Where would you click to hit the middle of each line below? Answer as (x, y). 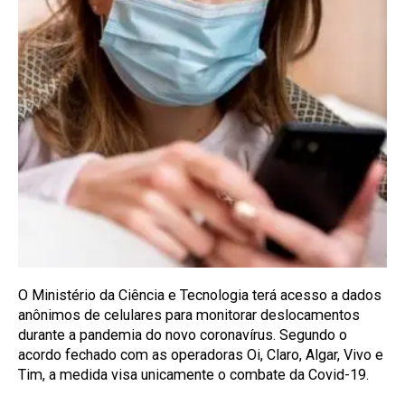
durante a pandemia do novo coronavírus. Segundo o (183, 335)
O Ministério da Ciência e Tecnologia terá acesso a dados (200, 296)
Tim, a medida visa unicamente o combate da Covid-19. (193, 375)
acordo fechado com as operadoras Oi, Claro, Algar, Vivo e (201, 355)
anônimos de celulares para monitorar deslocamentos (189, 316)
